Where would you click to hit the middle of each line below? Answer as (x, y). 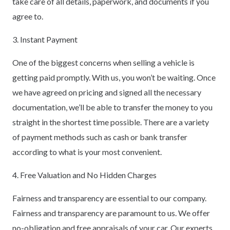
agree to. (28, 16)
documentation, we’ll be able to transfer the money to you (112, 107)
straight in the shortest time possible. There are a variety (111, 122)
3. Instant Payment (45, 39)
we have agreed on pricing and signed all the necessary (107, 92)
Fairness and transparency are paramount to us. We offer (111, 213)
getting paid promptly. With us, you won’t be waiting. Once (114, 77)
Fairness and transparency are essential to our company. (109, 198)
